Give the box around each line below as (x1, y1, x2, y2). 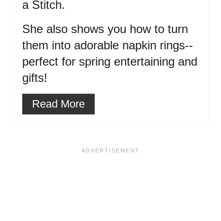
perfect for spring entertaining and (22, 55, 197, 69)
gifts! (22, 71, 47, 85)
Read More (32, 98, 85, 110)
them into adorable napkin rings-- (22, 38, 193, 52)
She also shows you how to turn (22, 22, 188, 36)
